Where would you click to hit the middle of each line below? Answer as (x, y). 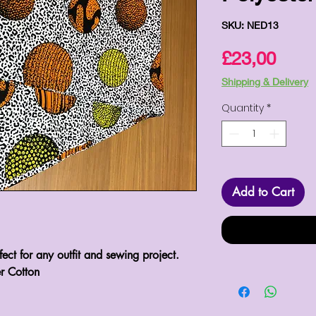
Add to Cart (263, 192)
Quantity (243, 108)
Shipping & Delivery (265, 82)
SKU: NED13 (250, 25)
